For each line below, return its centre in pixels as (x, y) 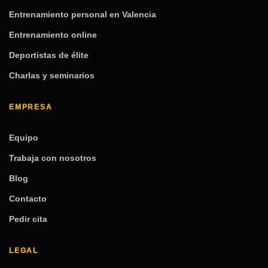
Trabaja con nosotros (53, 158)
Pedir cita (28, 219)
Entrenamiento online (53, 34)
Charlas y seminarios (52, 75)
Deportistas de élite (49, 55)
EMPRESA (31, 107)
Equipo (24, 137)
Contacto (28, 198)
